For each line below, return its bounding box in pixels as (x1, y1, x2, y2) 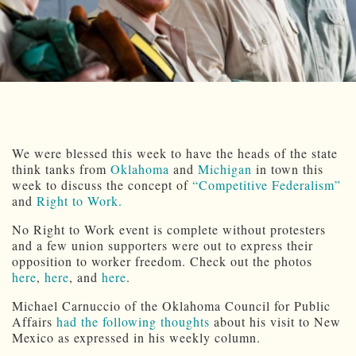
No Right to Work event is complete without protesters (12, 221, 326, 238)
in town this (252, 161, 323, 178)
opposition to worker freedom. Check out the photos (12, 253, 312, 270)
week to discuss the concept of (12, 176, 192, 194)
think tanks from (12, 161, 110, 178)
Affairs (12, 313, 56, 331)
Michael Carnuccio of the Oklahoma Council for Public (12, 297, 331, 315)
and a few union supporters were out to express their (12, 237, 313, 254)
